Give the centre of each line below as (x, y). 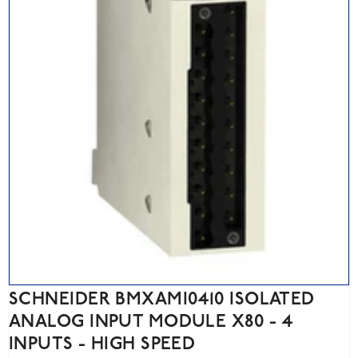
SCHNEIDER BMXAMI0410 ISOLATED (161, 300)
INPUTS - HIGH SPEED (102, 345)
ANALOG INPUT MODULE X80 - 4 (151, 322)
